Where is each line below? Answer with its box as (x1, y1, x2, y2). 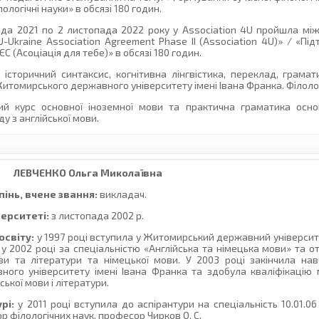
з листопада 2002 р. (49, 209, 145, 222)
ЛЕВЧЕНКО (14, 167, 67, 179)
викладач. (98, 188, 147, 201)
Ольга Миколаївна (66, 167, 163, 179)
